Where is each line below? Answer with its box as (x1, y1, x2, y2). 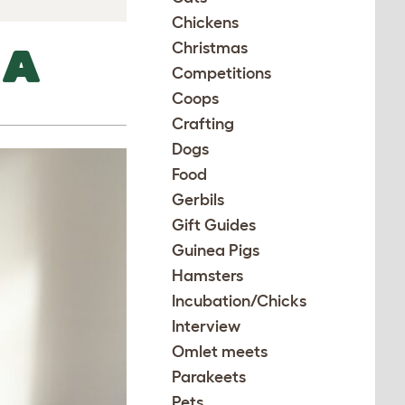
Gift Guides (172, 216, 257, 234)
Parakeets (172, 368, 247, 386)
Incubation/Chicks (172, 292, 307, 310)
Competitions (172, 64, 272, 82)
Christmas (172, 39, 249, 57)
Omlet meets (172, 343, 268, 361)
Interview (172, 317, 241, 335)
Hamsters (172, 267, 244, 285)
